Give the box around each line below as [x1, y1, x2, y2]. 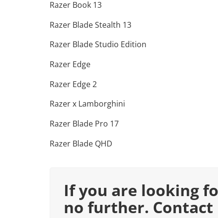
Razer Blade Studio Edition [50, 39, 146, 50]
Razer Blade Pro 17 [50, 118, 119, 129]
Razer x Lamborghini [50, 98, 125, 109]
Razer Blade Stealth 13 [50, 19, 131, 30]
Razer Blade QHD [50, 138, 112, 149]
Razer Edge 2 [50, 78, 97, 90]
